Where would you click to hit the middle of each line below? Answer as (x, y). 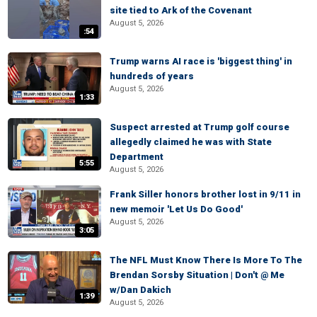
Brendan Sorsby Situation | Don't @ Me (197, 275)
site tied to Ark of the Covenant (181, 10)
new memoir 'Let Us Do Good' (176, 209)
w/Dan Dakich (140, 290)
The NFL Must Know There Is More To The (206, 260)
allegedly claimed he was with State (191, 142)
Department (137, 157)
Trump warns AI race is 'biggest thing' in (201, 61)
